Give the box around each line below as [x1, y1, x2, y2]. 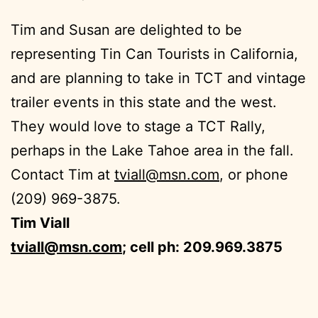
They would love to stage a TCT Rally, [11, 118, 265, 136]
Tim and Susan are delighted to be [11, 21, 242, 39]
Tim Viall [11, 214, 70, 232]
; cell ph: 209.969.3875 [122, 238, 283, 256]
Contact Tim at [11, 166, 114, 184]
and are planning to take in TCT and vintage [11, 70, 306, 87]
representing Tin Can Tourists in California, [11, 45, 298, 63]
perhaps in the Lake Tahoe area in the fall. [11, 142, 294, 160]
